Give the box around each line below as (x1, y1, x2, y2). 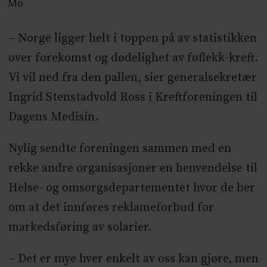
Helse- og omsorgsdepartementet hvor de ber (8, 181, 255, 196)
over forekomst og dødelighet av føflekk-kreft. (8, 51, 258, 66)
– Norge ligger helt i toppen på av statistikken (8, 31, 257, 46)
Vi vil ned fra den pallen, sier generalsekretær (8, 70, 257, 86)
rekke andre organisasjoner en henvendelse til (8, 161, 257, 176)
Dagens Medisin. (8, 110, 98, 125)
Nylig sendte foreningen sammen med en (8, 141, 231, 157)
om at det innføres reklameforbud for (8, 200, 214, 216)
